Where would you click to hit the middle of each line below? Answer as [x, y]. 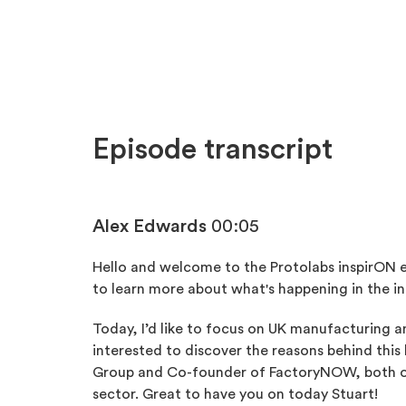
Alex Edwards [150, 227]
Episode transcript [213, 150]
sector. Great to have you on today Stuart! [235, 395]
